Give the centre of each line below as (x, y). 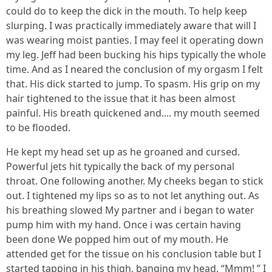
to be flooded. (38, 127)
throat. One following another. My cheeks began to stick (135, 181)
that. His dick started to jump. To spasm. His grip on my (133, 83)
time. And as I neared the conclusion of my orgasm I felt (134, 69)
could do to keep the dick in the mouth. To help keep (127, 11)
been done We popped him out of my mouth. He (117, 239)
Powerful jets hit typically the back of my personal (120, 166)
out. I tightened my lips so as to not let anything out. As (133, 195)
